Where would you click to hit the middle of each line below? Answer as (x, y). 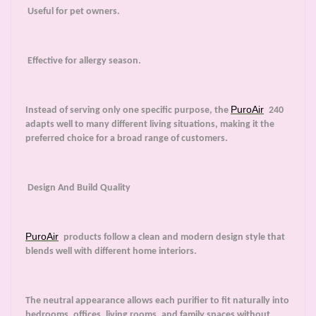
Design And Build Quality (78, 188)
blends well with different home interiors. (111, 252)
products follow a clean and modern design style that (173, 238)
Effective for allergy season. (83, 61)
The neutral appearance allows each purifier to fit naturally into (157, 301)
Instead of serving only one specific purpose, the (128, 111)
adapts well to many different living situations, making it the (150, 125)
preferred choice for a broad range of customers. (127, 139)
